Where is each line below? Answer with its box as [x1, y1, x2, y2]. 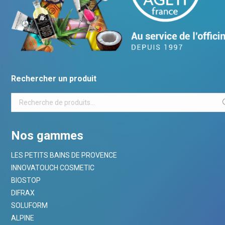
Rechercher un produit [11, 74, 97, 84]
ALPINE [11, 214, 35, 222]
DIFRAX [11, 189, 35, 197]
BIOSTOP [11, 176, 41, 185]
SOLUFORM [11, 201, 48, 210]
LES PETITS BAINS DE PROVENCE [11, 151, 118, 160]
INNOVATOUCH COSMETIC [11, 164, 95, 172]
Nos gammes [11, 129, 84, 143]
